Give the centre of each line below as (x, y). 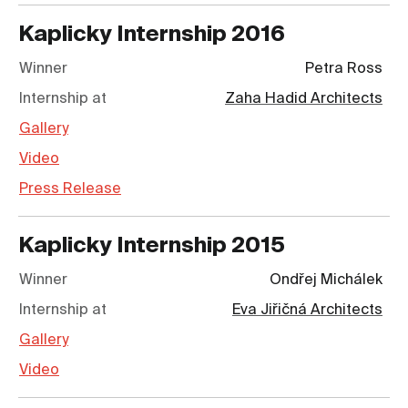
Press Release (70, 190)
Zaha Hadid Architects (304, 100)
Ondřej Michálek (326, 281)
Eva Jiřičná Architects (307, 311)
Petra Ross (344, 70)
